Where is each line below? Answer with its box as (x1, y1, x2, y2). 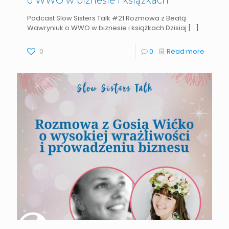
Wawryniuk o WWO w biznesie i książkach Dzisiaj (27, 23, 187, 33)
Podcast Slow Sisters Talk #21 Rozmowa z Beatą (27, 13, 186, 24)
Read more (167, 47, 204, 57)
